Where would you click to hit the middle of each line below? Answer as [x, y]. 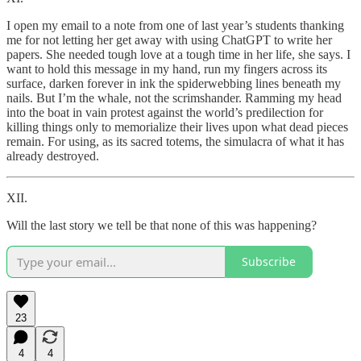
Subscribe [269, 262]
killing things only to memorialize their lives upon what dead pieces [177, 127]
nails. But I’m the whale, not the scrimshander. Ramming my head [174, 98]
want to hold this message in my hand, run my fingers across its [167, 68]
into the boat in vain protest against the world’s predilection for [165, 112]
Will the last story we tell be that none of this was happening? [162, 225]
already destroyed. [53, 156]
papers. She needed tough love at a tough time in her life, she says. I [178, 54]
